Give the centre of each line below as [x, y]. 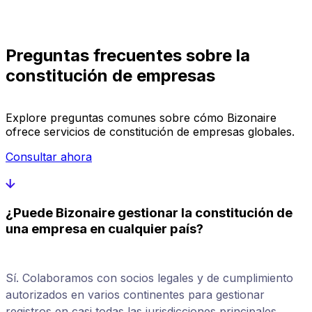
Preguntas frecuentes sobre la [128, 56]
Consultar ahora [49, 157]
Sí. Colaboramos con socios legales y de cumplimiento [149, 278]
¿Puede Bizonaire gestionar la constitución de [149, 212]
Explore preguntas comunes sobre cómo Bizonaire [141, 118]
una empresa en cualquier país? [104, 228]
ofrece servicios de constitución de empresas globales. [150, 132]
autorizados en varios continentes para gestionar [135, 294]
